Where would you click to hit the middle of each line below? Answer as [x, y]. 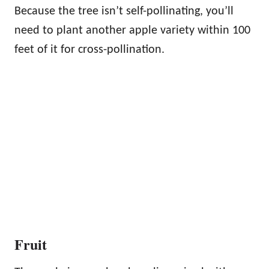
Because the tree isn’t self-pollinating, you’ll [124, 11]
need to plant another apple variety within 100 [132, 30]
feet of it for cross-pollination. [89, 50]
